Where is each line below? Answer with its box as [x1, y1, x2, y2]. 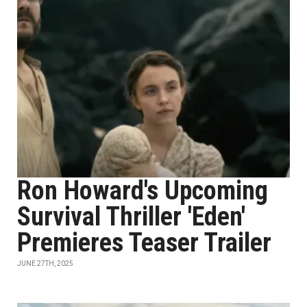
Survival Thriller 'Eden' [17, 201, 245, 232]
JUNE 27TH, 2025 [17, 260, 73, 267]
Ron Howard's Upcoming [17, 175, 268, 206]
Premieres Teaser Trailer [17, 228, 271, 258]
